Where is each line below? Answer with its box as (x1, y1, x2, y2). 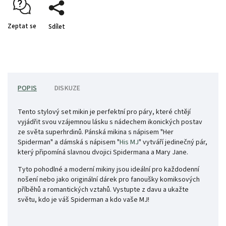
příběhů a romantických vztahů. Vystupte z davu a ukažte (18, 185, 189, 195)
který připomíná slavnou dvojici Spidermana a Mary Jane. (18, 147, 188, 158)
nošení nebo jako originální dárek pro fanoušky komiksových (18, 175, 200, 185)
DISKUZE (54, 83, 81, 94)
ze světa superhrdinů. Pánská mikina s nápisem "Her (18, 127, 174, 138)
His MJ (120, 137, 139, 148)
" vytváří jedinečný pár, (139, 137, 207, 148)
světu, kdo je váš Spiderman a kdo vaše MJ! (18, 195, 149, 205)
